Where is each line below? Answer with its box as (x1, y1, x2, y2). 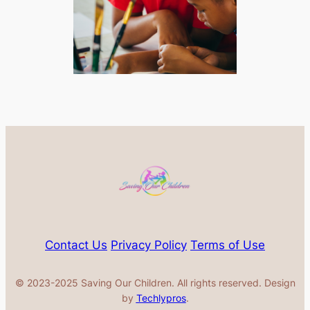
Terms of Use (190, 238, 265, 253)
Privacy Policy (111, 238, 187, 253)
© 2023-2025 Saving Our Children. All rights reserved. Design (15, 277, 295, 289)
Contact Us (45, 238, 107, 253)
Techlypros (136, 292, 186, 304)
